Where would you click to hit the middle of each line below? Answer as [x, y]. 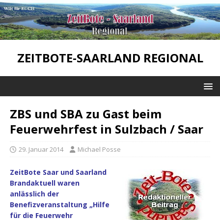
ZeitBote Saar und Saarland [58, 172]
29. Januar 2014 [41, 150]
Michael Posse [99, 150]
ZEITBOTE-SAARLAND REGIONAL [110, 58]
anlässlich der [34, 194]
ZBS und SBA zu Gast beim [86, 114]
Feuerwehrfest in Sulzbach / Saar [107, 129]
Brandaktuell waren [45, 183]
